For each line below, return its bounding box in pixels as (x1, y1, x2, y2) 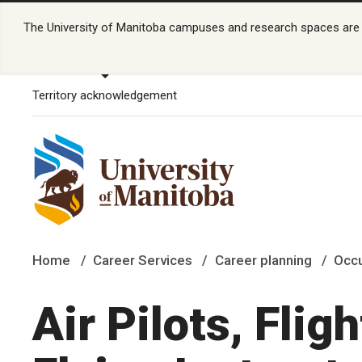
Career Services (92, 251, 192, 268)
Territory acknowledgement (32, 87, 177, 103)
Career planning (214, 251, 312, 268)
